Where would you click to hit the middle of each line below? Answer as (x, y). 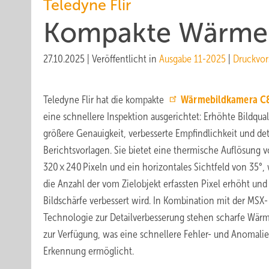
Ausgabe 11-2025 (192, 59)
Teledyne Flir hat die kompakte (105, 100)
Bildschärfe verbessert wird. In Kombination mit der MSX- (156, 201)
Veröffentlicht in (125, 59)
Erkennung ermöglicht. (89, 251)
